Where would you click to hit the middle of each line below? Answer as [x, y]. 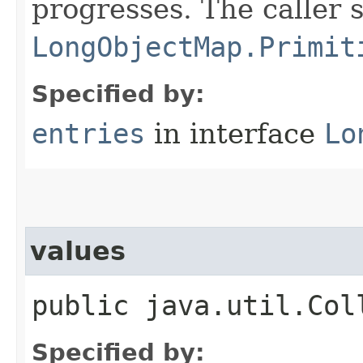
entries [88, 133]
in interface [235, 133]
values [78, 251]
